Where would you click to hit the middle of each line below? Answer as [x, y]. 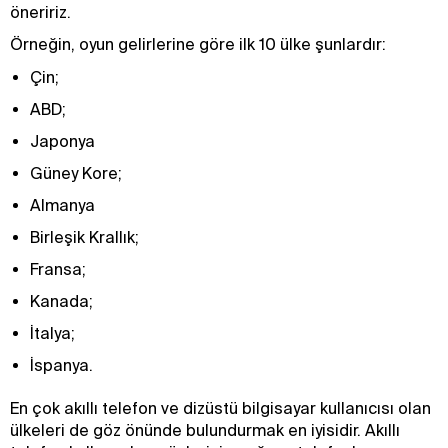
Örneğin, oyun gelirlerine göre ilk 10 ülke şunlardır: [198, 44]
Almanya [62, 205]
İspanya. [61, 365]
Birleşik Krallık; [84, 237]
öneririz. [40, 12]
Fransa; [58, 269]
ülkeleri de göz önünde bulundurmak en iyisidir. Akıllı [205, 430]
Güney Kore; [76, 173]
